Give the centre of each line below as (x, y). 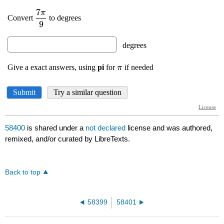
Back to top (23, 172)
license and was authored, (170, 128)
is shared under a (55, 128)
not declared (107, 128)
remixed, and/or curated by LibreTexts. (68, 139)
